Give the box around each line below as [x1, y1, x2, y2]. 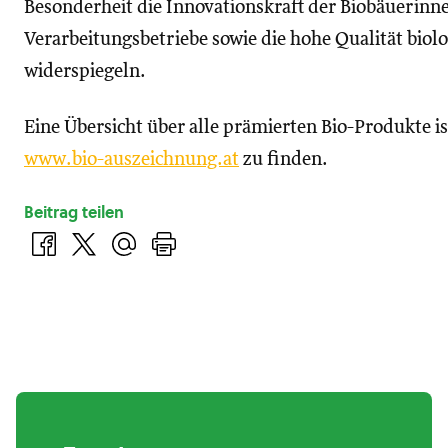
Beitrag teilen [24, 201, 124, 223]
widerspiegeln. [24, 62, 146, 81]
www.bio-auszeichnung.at [24, 150, 239, 169]
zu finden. [239, 150, 328, 169]
